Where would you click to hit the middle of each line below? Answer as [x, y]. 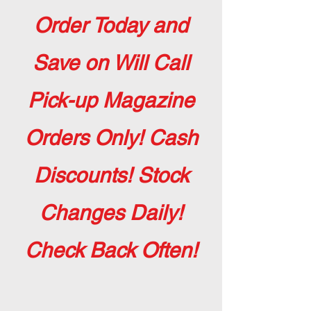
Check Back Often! [111, 250]
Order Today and [111, 25]
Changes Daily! [111, 213]
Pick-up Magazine [111, 100]
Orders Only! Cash [111, 138]
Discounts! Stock [111, 175]
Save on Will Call [111, 63]
